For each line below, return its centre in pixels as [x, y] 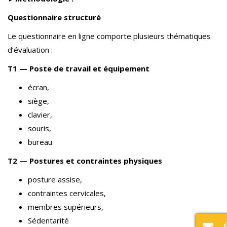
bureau [40, 142]
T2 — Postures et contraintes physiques [85, 161]
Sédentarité [48, 220]
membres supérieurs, [66, 207]
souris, [40, 128]
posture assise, [55, 179]
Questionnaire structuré [54, 17]
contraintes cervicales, [67, 193]
